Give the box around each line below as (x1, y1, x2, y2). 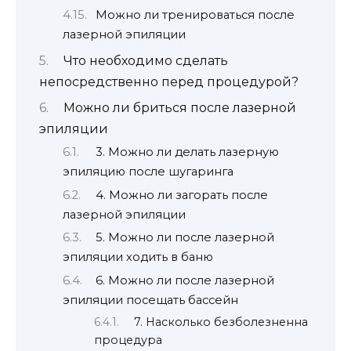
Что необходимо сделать (63, 52, 228, 68)
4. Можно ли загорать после (95, 187, 268, 202)
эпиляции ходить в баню (63, 250, 213, 265)
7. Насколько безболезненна (134, 315, 309, 329)
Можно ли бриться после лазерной (63, 100, 296, 115)
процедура (94, 333, 162, 347)
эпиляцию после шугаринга (63, 165, 233, 179)
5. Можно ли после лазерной (95, 230, 274, 245)
